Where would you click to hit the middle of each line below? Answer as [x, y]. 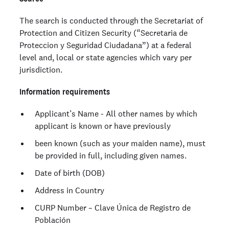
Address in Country [70, 190]
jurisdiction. [41, 70]
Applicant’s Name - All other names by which [116, 113]
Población [53, 220]
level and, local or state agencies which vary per [106, 57]
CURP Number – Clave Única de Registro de [113, 208]
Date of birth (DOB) [70, 173]
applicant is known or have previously [103, 126]
